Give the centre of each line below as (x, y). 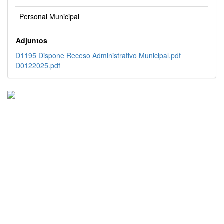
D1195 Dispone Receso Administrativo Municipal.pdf (98, 56)
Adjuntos (32, 41)
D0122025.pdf (38, 66)
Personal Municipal (49, 17)
